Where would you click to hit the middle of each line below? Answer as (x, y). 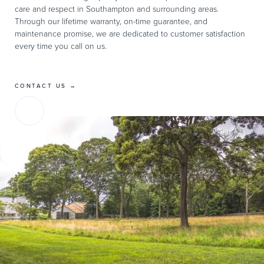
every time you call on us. (61, 46)
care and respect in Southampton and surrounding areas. (117, 9)
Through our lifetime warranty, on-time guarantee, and (111, 21)
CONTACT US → (46, 85)
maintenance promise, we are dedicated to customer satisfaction (130, 33)
